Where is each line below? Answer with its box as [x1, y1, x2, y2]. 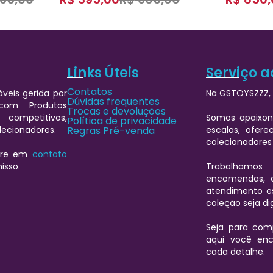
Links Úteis [66, 63, 139, 82]
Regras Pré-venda [66, 123, 155, 138]
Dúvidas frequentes [66, 94, 160, 108]
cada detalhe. [206, 245, 266, 258]
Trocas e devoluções [66, 104, 166, 118]
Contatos [66, 84, 112, 99]
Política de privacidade [66, 113, 177, 128]
